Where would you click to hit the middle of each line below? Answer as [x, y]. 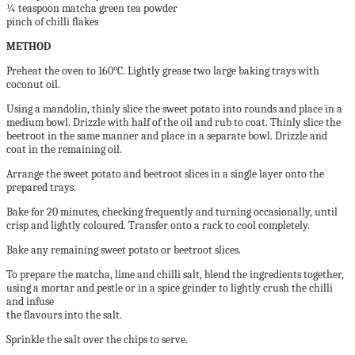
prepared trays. [41, 187]
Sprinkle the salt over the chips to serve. [97, 340]
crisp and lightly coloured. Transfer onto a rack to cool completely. [158, 225]
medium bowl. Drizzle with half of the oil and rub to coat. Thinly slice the [174, 122]
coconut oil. [33, 84]
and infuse [30, 302]
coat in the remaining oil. [64, 149]
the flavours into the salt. [64, 315]
